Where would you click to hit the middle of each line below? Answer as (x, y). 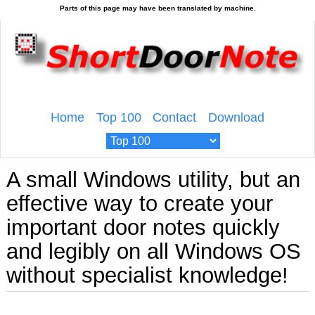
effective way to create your (139, 204)
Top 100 (118, 117)
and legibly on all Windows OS (153, 252)
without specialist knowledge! (147, 276)
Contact (175, 117)
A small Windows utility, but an (153, 180)
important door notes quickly (143, 228)
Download (237, 117)
